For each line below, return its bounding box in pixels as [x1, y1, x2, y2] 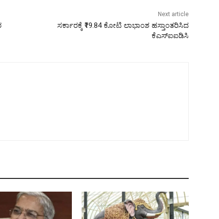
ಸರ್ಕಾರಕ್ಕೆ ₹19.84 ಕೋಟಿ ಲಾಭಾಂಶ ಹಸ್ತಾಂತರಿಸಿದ [57, 21, 189, 30]
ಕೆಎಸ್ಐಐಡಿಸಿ [151, 31, 189, 40]
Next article [157, 10, 189, 18]
